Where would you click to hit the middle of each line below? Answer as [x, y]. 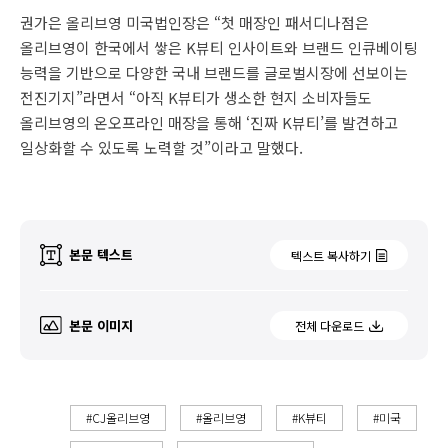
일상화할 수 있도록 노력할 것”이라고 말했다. [161, 147]
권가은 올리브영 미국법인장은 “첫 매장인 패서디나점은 [194, 22]
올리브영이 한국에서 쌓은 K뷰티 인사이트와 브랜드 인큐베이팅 [219, 47]
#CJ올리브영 [118, 417]
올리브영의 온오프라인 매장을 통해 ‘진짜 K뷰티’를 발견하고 [209, 122]
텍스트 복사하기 [330, 255]
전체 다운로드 [329, 325]
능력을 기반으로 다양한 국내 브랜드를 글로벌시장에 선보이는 [214, 72]
